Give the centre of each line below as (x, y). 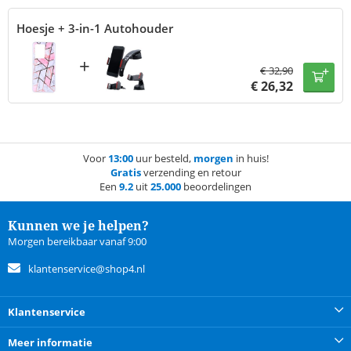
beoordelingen (216, 187)
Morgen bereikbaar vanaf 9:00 (77, 242)
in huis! (251, 159)
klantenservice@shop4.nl (87, 269)
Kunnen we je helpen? (78, 226)
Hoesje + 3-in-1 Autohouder (95, 29)
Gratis (125, 173)
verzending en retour (191, 173)
